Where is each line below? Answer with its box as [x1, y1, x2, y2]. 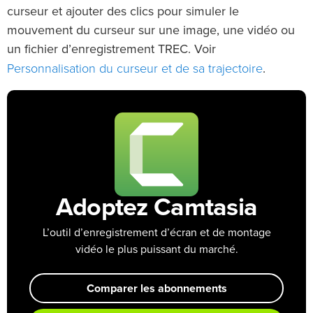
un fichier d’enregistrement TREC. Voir [7, 43, 216, 56]
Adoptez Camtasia [55, 195, 258, 221]
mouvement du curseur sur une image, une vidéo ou [7, 24, 295, 37]
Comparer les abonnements [86, 282, 227, 294]
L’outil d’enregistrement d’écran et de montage [42, 226, 271, 238]
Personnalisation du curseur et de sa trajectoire [7, 60, 263, 76]
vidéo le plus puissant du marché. [75, 243, 238, 255]
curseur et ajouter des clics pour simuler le [7, 5, 239, 18]
